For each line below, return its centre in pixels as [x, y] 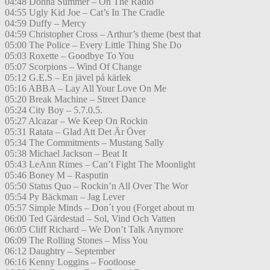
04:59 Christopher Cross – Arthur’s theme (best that [103, 34]
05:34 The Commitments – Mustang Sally [84, 143]
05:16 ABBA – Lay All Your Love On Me [86, 89]
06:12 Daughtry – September [60, 251]
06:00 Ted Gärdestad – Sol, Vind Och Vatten [90, 219]
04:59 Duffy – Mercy [46, 24]
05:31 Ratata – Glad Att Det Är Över [75, 132]
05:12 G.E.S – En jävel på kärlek [68, 78]
